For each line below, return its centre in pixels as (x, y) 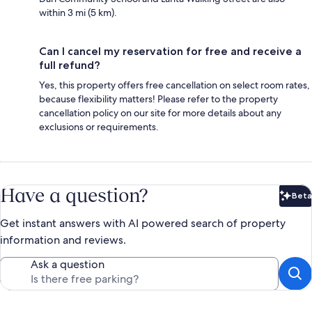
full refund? (70, 65)
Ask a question (68, 264)
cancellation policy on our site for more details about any (160, 112)
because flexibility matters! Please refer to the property (158, 99)
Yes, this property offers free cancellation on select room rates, (174, 85)
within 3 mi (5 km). (78, 12)
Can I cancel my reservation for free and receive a (170, 51)
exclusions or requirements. (99, 126)
